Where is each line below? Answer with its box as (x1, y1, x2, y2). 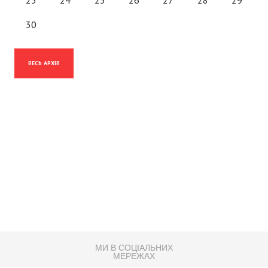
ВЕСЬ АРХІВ (28, 59, 60, 67)
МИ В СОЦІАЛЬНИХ (95, 243, 173, 252)
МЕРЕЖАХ (113, 251, 155, 261)
